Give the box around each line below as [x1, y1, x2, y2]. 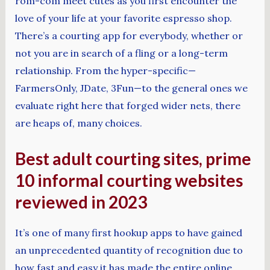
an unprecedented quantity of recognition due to [14, 244, 243, 257]
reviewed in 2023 [14, 191, 147, 212]
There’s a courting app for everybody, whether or [14, 30, 243, 42]
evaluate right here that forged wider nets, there [14, 99, 240, 111]
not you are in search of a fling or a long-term [14, 47, 228, 59]
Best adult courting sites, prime [14, 148, 251, 169]
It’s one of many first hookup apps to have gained [14, 227, 242, 239]
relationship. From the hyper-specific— [14, 64, 196, 77]
